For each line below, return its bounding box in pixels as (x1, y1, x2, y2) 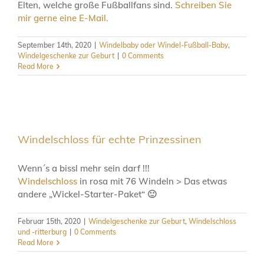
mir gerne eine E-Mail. (18, 12, 108, 24)
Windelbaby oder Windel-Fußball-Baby (99, 40, 228, 49)
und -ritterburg (18, 227, 67, 236)
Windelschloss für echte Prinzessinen (18, 132, 202, 146)
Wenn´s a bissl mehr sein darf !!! (18, 162, 150, 174)
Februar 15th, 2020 (18, 216, 81, 226)
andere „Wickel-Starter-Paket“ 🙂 (18, 188, 156, 200)
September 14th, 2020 (18, 40, 91, 49)
